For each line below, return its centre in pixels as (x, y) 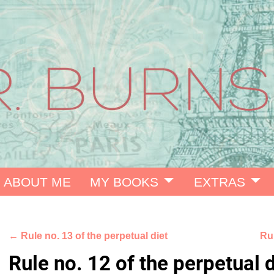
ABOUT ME (37, 182)
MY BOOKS (124, 182)
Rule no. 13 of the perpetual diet (93, 236)
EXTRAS (220, 182)
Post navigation (64, 249)
